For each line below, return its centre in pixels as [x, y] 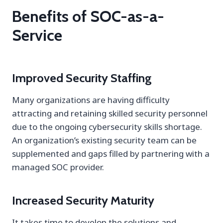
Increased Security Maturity [83, 201]
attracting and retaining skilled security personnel [110, 113]
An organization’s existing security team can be [104, 140]
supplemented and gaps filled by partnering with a [111, 154]
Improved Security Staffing [82, 78]
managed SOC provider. [58, 167]
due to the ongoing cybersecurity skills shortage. [107, 127]
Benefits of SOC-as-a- [88, 16]
